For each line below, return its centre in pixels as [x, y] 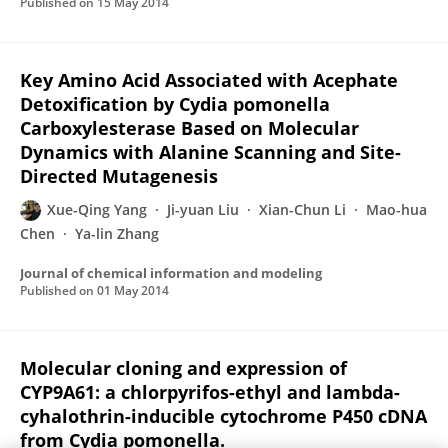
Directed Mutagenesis [119, 176]
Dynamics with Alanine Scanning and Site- [210, 152]
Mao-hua [396, 209]
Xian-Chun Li [302, 209]
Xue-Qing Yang [97, 209]
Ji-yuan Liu [203, 209]
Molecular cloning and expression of [183, 368]
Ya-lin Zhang [117, 233]
